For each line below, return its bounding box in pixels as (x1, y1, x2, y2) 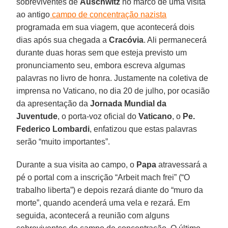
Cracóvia (109, 35, 144, 44)
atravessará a (156, 160, 208, 169)
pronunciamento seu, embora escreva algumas (16, 61, 186, 70)
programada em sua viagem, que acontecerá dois (16, 22, 195, 32)
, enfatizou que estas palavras (90, 124, 197, 133)
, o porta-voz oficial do (58, 111, 139, 121)
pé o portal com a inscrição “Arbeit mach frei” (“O (16, 173, 190, 182)
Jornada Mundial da (88, 99, 167, 108)
